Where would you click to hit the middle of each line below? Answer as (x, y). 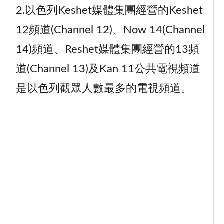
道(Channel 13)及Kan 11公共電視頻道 (108, 69)
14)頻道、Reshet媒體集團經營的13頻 (107, 50)
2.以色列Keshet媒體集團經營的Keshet (109, 11)
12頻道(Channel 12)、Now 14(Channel (110, 30)
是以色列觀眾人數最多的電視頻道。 (104, 89)
